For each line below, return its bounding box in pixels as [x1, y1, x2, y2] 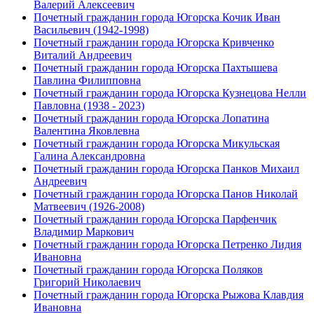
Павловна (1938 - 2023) [34, 99, 144, 111]
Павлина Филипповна [34, 74, 141, 86]
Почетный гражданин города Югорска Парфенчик [34, 212, 277, 225]
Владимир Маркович [34, 225, 134, 238]
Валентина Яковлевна [34, 124, 139, 137]
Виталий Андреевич [34, 48, 132, 61]
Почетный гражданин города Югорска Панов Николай [34, 187, 298, 200]
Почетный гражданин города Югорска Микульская [34, 137, 280, 149]
